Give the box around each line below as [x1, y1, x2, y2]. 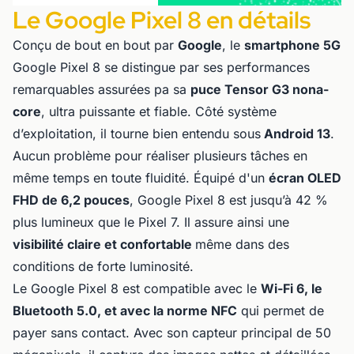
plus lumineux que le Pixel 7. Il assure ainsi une [13, 214, 289, 231]
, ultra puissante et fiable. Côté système [41, 104, 277, 120]
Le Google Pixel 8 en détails [13, 4, 311, 36]
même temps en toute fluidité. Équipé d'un [13, 170, 269, 186]
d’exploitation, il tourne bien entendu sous [13, 126, 261, 142]
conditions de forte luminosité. [13, 258, 194, 275]
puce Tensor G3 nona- [190, 81, 329, 98]
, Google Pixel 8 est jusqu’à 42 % [130, 192, 328, 209]
